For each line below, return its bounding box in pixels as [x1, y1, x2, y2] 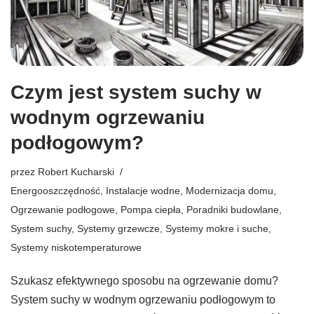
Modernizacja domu [186, 185, 273, 197]
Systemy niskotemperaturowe [11, 242, 142, 254]
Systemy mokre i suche [165, 223, 268, 235]
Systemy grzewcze [77, 223, 160, 235]
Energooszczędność [11, 185, 100, 197]
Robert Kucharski [38, 166, 114, 178]
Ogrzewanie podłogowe [11, 204, 115, 216]
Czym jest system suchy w [11, 81, 261, 104]
